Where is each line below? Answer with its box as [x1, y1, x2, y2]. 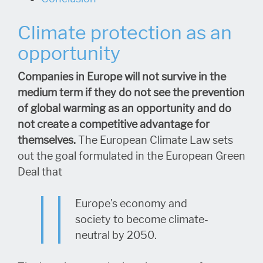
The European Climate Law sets [76, 133, 233, 147]
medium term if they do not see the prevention [18, 86, 245, 99]
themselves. [18, 133, 76, 147]
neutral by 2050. [75, 228, 157, 242]
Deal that [18, 165, 62, 178]
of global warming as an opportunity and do [18, 102, 231, 115]
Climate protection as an [18, 21, 232, 45]
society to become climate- [75, 213, 208, 226]
